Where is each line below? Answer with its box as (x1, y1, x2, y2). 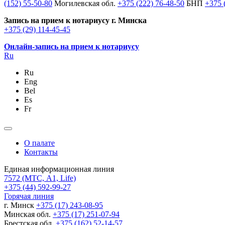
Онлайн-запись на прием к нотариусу (4, 42, 139, 51)
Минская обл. (4, 210, 53, 218)
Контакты (24, 148, 58, 156)
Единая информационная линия (4, 165, 114, 173)
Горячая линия (4, 192, 54, 200)
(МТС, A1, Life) (22, 174, 76, 182)
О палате (24, 139, 55, 147)
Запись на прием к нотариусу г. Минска (4, 16, 147, 25)
